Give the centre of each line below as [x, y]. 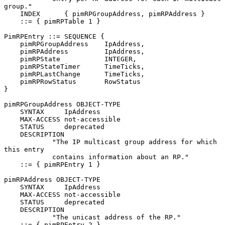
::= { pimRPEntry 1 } [12, 164]
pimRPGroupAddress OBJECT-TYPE [62, 104]
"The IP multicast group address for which [28, 142]
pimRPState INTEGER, [12, 59]
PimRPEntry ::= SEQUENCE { [54, 36]
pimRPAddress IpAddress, [12, 51]
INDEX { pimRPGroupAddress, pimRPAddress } [12, 14]
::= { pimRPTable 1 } [12, 21]
